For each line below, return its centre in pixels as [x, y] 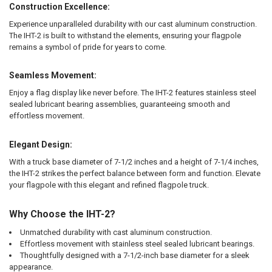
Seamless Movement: [53, 76]
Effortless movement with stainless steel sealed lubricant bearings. [137, 244]
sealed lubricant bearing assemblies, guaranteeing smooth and [119, 104]
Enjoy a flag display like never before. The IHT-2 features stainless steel [132, 93]
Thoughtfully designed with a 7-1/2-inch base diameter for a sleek [134, 256]
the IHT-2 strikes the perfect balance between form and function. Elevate [134, 173]
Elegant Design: [40, 144]
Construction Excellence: [59, 6]
